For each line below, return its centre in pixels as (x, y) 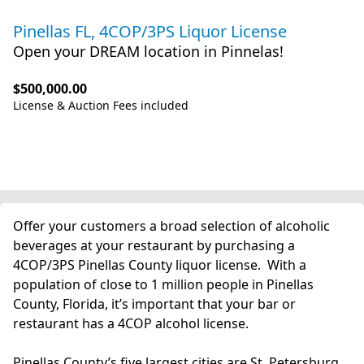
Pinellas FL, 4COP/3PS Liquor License (150, 31)
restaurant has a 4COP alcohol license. (132, 323)
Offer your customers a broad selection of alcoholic (171, 226)
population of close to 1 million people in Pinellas (163, 284)
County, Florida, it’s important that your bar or (154, 304)
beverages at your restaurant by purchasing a (154, 245)
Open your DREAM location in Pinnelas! (148, 51)
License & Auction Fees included (101, 105)
